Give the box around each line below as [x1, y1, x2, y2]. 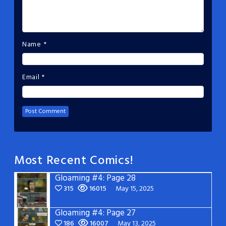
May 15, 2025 [116, 183, 154, 195]
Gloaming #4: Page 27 [55, 206, 136, 220]
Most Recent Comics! [14, 151, 134, 171]
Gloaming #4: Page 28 [55, 171, 136, 185]
